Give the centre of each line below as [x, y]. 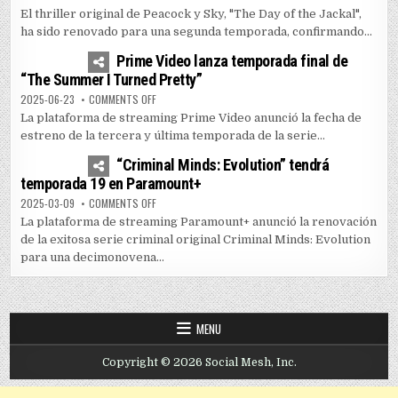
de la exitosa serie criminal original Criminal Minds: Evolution [196, 240]
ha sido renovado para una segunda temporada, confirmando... [197, 32]
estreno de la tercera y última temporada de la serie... [173, 136]
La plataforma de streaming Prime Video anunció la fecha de [191, 118]
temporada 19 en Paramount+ [111, 184]
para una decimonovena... [93, 258]
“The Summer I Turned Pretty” [111, 80]
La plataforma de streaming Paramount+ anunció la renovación [199, 222]
